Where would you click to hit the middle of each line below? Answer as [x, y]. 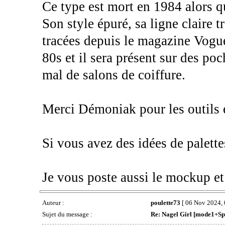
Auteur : [54, 202]
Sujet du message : [68, 214]
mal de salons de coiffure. [114, 75]
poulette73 [165, 202]
